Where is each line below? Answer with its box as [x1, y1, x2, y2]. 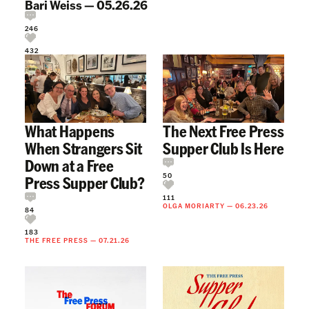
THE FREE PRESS [25, 236, 88, 245]
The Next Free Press [163, 120, 284, 142]
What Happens [25, 120, 115, 142]
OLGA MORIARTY [163, 201, 225, 210]
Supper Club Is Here [163, 137, 284, 159]
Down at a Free [25, 154, 114, 177]
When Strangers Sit [25, 137, 142, 159]
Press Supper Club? [25, 172, 145, 194]
